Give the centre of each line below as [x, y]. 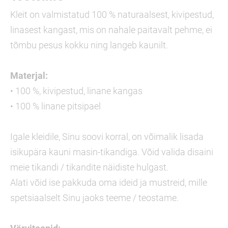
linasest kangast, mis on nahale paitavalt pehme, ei [111, 30]
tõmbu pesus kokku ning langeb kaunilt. [89, 45]
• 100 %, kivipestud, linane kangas [76, 91]
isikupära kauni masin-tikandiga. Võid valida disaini [112, 152]
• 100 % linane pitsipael [55, 106]
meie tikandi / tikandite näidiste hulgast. [89, 167]
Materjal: [29, 76]
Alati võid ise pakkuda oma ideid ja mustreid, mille [109, 182]
